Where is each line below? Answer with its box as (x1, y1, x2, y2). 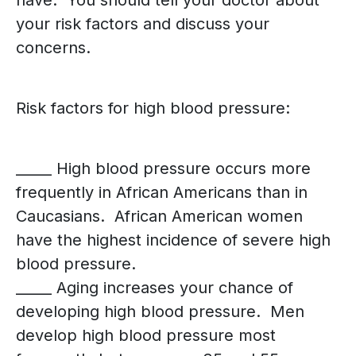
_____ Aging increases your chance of (16, 278, 293, 298)
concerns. (16, 38, 91, 58)
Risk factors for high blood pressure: (16, 99, 290, 118)
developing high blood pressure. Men (16, 302, 304, 322)
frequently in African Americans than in (16, 183, 308, 203)
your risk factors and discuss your (16, 14, 269, 34)
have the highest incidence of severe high (16, 230, 331, 250)
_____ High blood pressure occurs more (16, 159, 311, 179)
